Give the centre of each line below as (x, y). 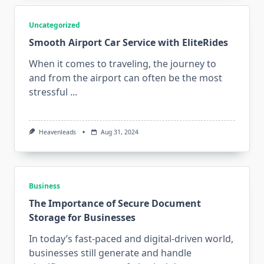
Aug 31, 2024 (119, 132)
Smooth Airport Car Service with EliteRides (128, 43)
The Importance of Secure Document (115, 204)
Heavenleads (57, 132)
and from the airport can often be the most (126, 78)
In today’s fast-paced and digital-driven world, (131, 239)
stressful (48, 92)
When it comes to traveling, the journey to (123, 64)
